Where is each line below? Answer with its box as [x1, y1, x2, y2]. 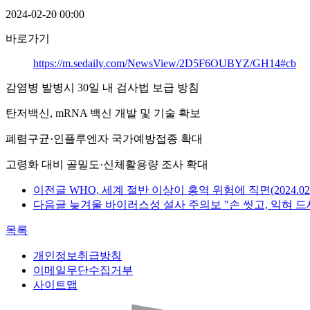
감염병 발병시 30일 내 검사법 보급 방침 [6, 82, 199, 94]
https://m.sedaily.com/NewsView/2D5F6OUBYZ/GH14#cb [33, 57, 296, 70]
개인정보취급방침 [33, 250, 122, 262]
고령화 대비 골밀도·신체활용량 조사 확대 [6, 158, 208, 171]
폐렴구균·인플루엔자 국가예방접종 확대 [6, 133, 203, 145]
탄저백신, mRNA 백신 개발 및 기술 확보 [6, 107, 201, 120]
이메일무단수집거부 [33, 264, 133, 277]
